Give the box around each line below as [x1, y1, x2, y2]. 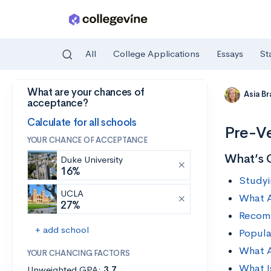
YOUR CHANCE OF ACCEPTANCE [27, 135, 148, 145]
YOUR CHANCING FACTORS [27, 248, 130, 258]
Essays [217, 48, 243, 60]
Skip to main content [13, 89, 98, 100]
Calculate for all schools [27, 116, 137, 129]
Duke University [60, 154, 123, 165]
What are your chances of [27, 86, 145, 99]
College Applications [113, 48, 200, 60]
